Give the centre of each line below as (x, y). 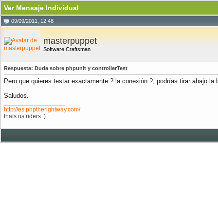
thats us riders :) (25, 116)
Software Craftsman (67, 49)
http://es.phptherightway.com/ (42, 109)
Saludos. (16, 96)
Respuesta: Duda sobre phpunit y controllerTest (66, 68)
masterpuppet (70, 41)
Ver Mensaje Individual (41, 8)
